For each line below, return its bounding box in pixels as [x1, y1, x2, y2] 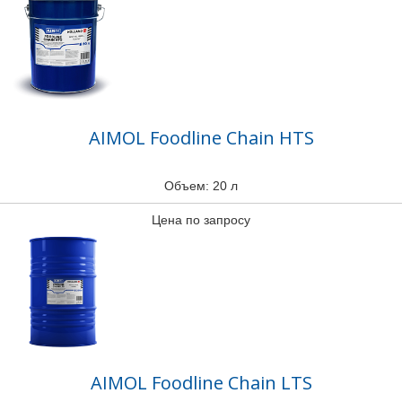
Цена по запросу [152, 213, 250, 227]
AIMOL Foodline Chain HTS [88, 126, 314, 150]
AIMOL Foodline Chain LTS [90, 371, 312, 395]
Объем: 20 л [164, 179, 238, 193]
